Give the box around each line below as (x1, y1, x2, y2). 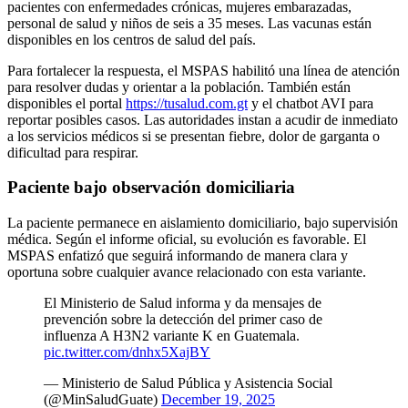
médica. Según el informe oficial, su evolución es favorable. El (7, 231, 366, 248)
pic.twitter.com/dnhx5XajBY (44, 344, 210, 361)
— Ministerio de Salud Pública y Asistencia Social (44, 375, 332, 392)
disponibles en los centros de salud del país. (7, 31, 256, 47)
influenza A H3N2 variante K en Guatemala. (44, 328, 300, 344)
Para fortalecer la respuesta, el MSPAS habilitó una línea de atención (7, 62, 400, 78)
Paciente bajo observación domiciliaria (7, 178, 295, 198)
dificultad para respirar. (7, 144, 138, 160)
